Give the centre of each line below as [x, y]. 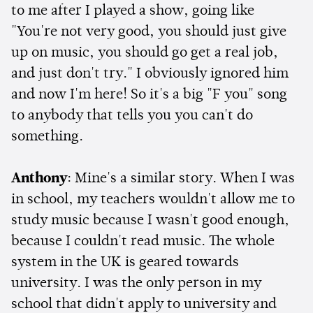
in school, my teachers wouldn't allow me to [153, 199]
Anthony [39, 179]
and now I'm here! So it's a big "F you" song [149, 95]
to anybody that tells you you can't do [132, 116]
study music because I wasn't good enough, [150, 220]
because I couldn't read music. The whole [143, 241]
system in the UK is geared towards [125, 262]
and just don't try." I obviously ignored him [150, 74]
